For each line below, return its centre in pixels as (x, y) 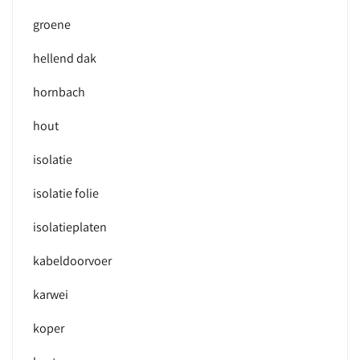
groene (52, 25)
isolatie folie (66, 193)
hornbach (59, 92)
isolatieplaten (70, 227)
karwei (51, 295)
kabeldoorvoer (72, 261)
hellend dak (65, 58)
